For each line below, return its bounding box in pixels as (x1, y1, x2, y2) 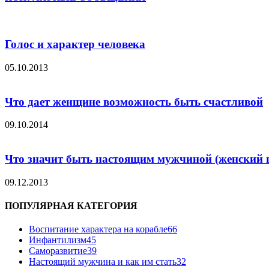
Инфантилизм (29, 235, 86, 246)
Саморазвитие (29, 246, 87, 256)
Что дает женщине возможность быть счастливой (5, 95, 263, 108)
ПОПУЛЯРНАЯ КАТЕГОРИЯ (5, 201, 138, 211)
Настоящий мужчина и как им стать (29, 256, 177, 267)
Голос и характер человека (5, 38, 145, 51)
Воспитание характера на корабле (29, 224, 168, 235)
